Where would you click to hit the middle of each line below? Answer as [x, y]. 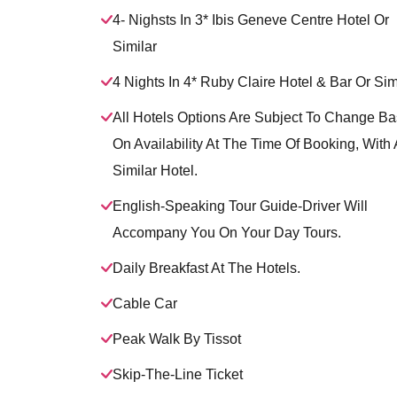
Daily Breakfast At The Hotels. [206, 268]
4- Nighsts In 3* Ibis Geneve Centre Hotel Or [251, 20]
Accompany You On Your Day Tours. [227, 233]
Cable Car [145, 304]
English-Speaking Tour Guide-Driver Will [240, 206]
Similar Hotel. [155, 171]
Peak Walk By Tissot [177, 339]
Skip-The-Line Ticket [178, 374]
